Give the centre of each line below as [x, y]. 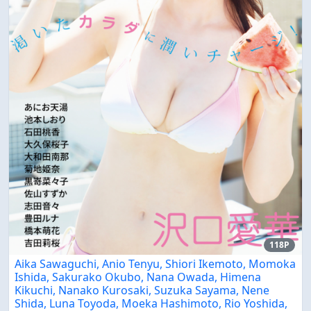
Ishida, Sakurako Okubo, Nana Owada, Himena [138, 277]
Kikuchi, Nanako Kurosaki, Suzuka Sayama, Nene [142, 291]
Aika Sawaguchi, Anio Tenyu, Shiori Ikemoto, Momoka [155, 264]
